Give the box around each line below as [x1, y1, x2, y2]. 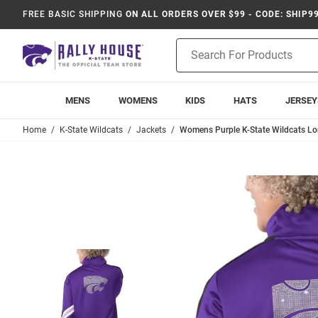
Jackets [136, 125, 166, 135]
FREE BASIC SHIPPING [23, 9, 124, 19]
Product [176, 40, 212, 51]
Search [176, 55, 207, 66]
